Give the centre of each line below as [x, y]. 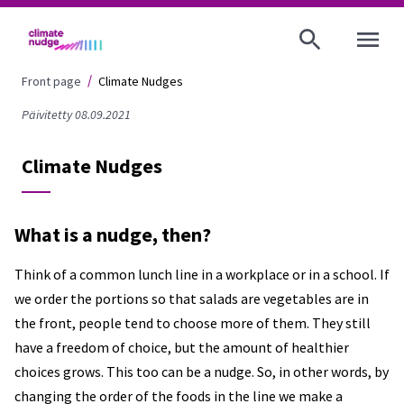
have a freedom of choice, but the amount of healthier [182, 347]
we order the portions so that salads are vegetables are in [192, 298]
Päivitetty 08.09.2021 [76, 115]
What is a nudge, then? [115, 234]
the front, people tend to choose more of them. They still [193, 323]
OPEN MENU [382, 53]
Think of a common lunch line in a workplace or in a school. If [202, 274]
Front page [51, 81]
